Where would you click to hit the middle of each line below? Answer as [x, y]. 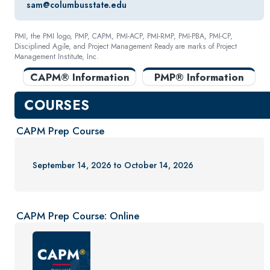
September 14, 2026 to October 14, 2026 [113, 165]
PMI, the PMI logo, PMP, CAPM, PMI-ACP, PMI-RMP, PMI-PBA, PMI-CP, [124, 36]
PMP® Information [199, 77]
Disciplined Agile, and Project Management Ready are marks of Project [126, 46]
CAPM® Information [80, 77]
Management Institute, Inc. [57, 57]
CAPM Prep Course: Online [78, 215]
